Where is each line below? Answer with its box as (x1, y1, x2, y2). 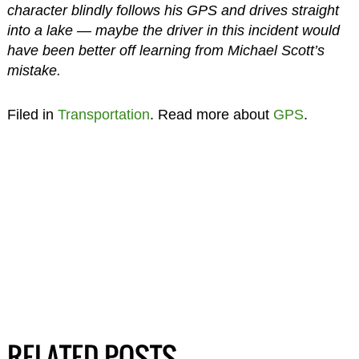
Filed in (6, 107, 58, 123)
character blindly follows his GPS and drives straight (6, 2, 339, 19)
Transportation (57, 107, 150, 123)
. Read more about (149, 107, 273, 123)
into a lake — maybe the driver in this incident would (6, 22, 340, 39)
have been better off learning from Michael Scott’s (6, 42, 325, 59)
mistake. (6, 63, 61, 79)
